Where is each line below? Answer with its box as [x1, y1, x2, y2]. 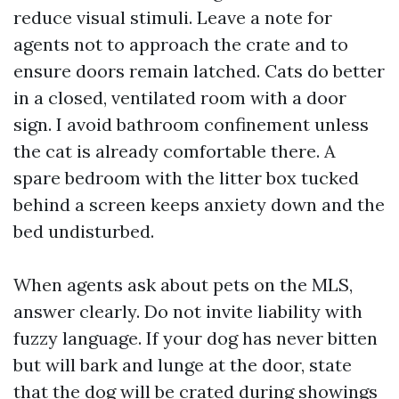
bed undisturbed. [13, 220, 154, 242]
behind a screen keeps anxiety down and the [13, 193, 385, 216]
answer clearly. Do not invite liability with [13, 300, 362, 322]
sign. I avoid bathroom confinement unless [13, 113, 369, 135]
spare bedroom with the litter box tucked [13, 167, 359, 189]
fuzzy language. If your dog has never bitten [13, 327, 378, 349]
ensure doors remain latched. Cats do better [13, 60, 385, 82]
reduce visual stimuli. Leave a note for [13, 6, 332, 28]
